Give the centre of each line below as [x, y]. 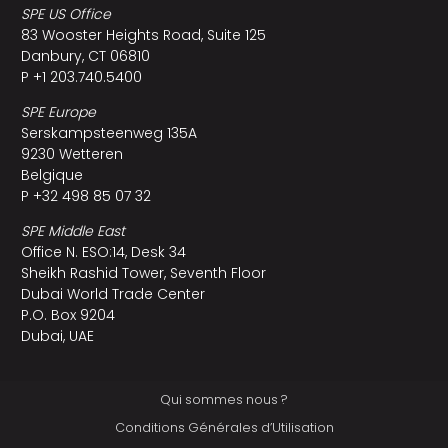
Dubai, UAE [57, 335]
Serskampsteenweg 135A [108, 132]
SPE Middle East [72, 230]
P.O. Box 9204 [67, 314]
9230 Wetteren [71, 153]
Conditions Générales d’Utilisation [224, 427]
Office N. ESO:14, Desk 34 [103, 251]
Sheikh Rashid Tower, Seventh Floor [143, 272]
